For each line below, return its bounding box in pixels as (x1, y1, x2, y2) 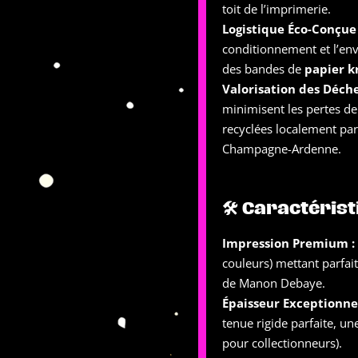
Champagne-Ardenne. (222, 141, 341, 157)
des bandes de (222, 61, 304, 77)
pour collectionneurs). (222, 335, 342, 351)
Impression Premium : (222, 235, 355, 251)
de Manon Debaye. (222, 275, 325, 291)
